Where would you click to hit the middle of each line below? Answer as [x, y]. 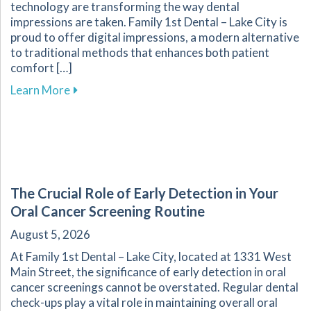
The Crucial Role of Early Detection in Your [144, 193]
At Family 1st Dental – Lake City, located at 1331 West [151, 256]
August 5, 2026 [50, 234]
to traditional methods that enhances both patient [140, 52]
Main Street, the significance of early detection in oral [148, 271]
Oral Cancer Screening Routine [108, 211]
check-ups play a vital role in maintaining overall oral [144, 302]
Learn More [40, 90]
